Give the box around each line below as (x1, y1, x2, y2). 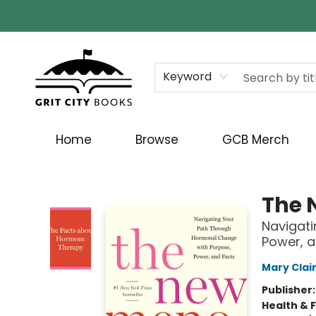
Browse (135, 131, 178, 148)
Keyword (162, 68, 212, 85)
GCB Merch (222, 131, 289, 148)
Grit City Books (11, 162, 82, 176)
